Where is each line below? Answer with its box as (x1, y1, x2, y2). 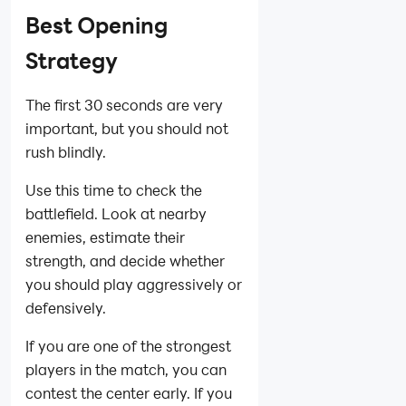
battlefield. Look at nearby (25, 204, 207, 224)
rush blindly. (25, 142, 106, 162)
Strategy (25, 46, 118, 76)
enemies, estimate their (25, 227, 185, 247)
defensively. (25, 298, 106, 318)
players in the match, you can (25, 360, 227, 380)
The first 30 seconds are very (25, 95, 223, 115)
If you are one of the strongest (25, 336, 231, 356)
